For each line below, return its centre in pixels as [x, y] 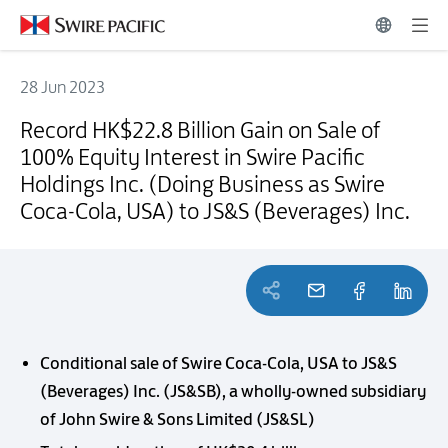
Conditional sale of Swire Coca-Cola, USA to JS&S [218, 362]
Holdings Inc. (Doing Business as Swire [202, 184]
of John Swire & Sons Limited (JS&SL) [177, 418]
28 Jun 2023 [62, 87]
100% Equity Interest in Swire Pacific [192, 157]
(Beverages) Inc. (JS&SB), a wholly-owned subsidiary [233, 390]
